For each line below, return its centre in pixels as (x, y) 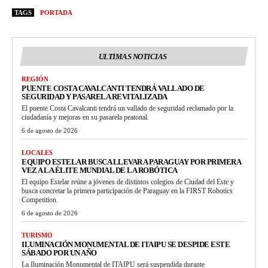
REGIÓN (35, 79)
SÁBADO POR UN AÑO (59, 252)
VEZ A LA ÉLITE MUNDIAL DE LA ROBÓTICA (100, 170)
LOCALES (37, 152)
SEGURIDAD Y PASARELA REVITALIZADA (95, 96)
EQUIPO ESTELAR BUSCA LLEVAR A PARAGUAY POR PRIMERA (131, 162)
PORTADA (56, 12)
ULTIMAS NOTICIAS (133, 56)
